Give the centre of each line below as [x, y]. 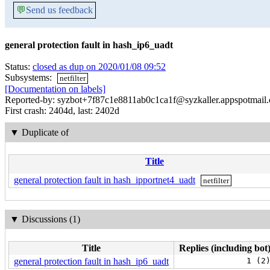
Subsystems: [30, 77]
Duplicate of [45, 132]
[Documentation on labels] [55, 89]
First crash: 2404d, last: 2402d [62, 111]
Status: [19, 67]
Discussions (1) [51, 219]
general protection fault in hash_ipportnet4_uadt [105, 180]
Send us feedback [59, 10]
